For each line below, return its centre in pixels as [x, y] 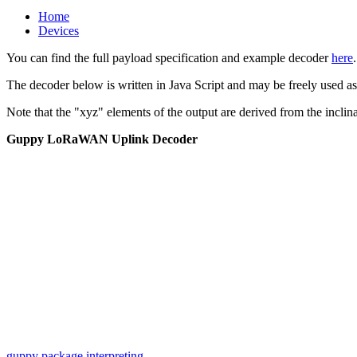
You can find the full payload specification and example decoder [169, 57]
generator [30, 303]
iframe [22, 288]
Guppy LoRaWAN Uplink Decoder [102, 139]
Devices [59, 30]
